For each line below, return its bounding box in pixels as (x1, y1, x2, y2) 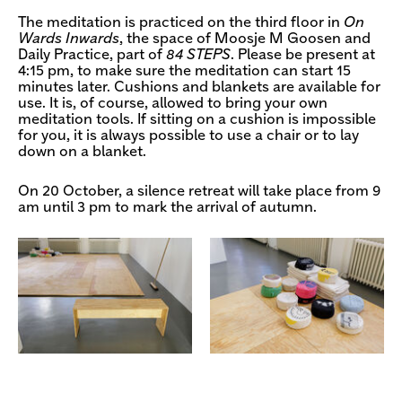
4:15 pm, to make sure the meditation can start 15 (18, 64, 351, 78)
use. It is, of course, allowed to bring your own (18, 96, 328, 110)
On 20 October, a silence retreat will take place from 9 (18, 184, 380, 198)
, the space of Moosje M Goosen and (119, 31, 371, 46)
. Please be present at (231, 48, 375, 62)
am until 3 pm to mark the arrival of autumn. (18, 200, 317, 214)
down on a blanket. (18, 144, 146, 159)
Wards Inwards (18, 31, 119, 46)
